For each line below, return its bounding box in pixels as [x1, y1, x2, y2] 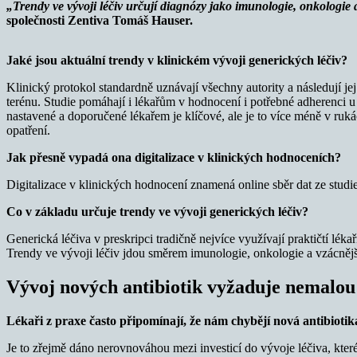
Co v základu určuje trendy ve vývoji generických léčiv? [6, 204, 308, 218]
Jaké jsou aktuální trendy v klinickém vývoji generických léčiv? [6, 53, 347, 67]
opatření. [6, 123, 50, 137]
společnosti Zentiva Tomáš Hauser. [6, 13, 193, 27]
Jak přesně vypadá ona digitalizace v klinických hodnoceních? [6, 150, 341, 164]
